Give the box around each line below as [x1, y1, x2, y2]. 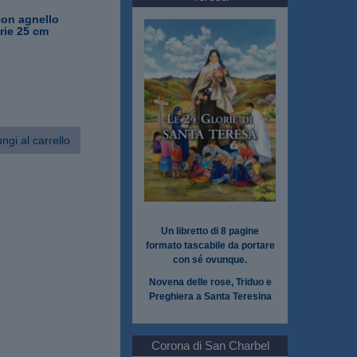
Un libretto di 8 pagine [161, 225, 259, 237]
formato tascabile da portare [145, 239, 275, 251]
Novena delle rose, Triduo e [148, 276, 272, 288]
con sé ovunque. [173, 253, 247, 265]
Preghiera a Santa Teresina [148, 290, 272, 302]
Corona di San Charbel [151, 338, 269, 352]
